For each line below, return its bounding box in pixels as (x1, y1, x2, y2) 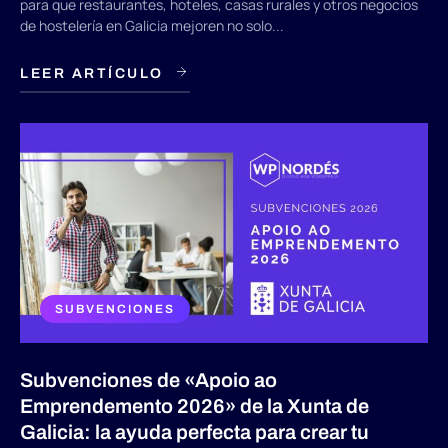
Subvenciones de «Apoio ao (20, 369, 277, 392)
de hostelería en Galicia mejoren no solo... (20, 16, 284, 36)
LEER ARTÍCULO (20, 66, 164, 82)
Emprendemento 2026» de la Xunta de (20, 395, 369, 418)
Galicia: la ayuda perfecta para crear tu (20, 421, 369, 444)
